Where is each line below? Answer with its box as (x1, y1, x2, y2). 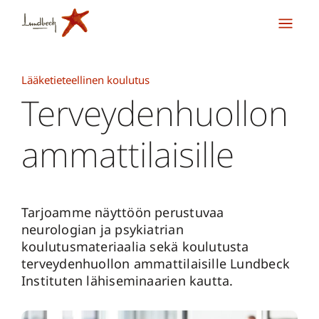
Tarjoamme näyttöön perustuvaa (21, 204, 224, 221)
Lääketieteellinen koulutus (21, 73, 150, 87)
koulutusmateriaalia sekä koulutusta (21, 238, 249, 255)
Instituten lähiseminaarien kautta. (21, 272, 234, 289)
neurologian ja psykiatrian (21, 221, 184, 238)
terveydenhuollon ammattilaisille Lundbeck (21, 255, 291, 272)
